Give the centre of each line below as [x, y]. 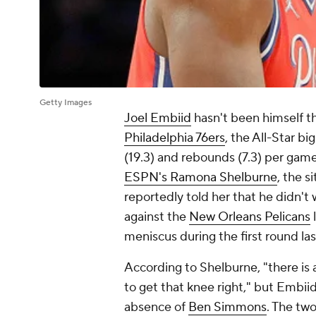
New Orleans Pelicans [250, 217]
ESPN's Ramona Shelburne [201, 178]
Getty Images [66, 103]
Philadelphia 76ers [175, 138]
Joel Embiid [158, 119]
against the [157, 217]
